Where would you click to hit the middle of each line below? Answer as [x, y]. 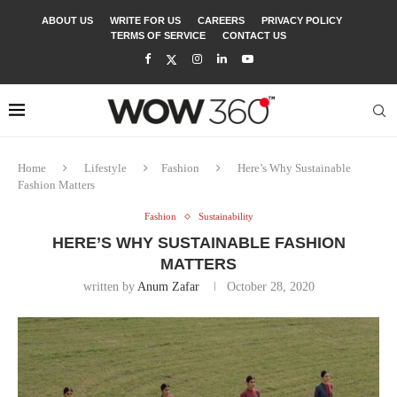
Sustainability [226, 216]
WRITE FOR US [145, 20]
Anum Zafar [168, 287]
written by [110, 287]
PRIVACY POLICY [302, 20]
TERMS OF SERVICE [158, 35]
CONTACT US [254, 35]
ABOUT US [67, 20]
